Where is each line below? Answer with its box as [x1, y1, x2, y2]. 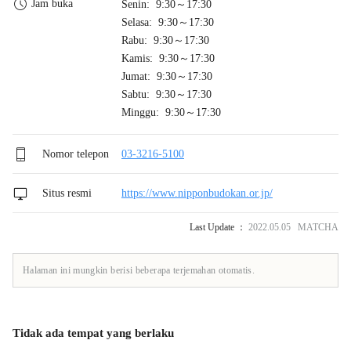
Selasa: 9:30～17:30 [121, 16, 214, 28]
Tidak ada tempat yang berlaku [13, 326, 174, 339]
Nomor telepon [39, 147, 109, 160]
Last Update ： [190, 221, 246, 233]
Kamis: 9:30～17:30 [121, 52, 215, 64]
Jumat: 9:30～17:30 [121, 70, 212, 82]
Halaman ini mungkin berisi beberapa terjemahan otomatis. [23, 264, 255, 276]
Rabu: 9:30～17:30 [121, 34, 209, 46]
